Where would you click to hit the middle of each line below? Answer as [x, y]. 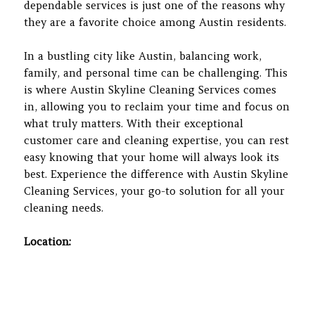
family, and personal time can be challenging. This [156, 72]
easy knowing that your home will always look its [152, 157]
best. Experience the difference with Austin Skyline [156, 174]
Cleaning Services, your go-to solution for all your [155, 191]
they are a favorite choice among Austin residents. [155, 22]
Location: [48, 241]
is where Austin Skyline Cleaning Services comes [150, 89]
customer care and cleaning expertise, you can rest [157, 140]
